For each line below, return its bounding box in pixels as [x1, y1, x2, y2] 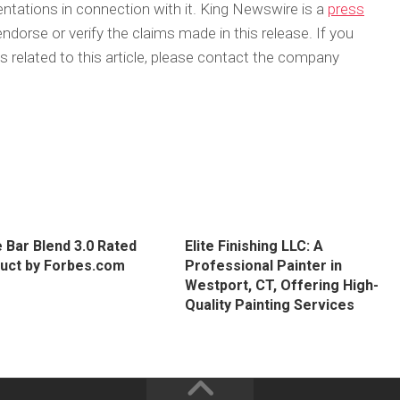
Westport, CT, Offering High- [184, 277, 379, 294]
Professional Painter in [184, 257, 342, 274]
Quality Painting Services [184, 296, 354, 313]
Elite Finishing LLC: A [184, 237, 323, 254]
